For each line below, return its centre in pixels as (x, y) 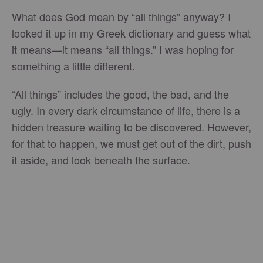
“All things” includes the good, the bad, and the (120, 94)
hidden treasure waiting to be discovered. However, (131, 127)
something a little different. (73, 66)
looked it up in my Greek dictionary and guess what (131, 33)
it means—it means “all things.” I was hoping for (123, 49)
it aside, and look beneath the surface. (101, 160)
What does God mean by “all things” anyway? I (121, 16)
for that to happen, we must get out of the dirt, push (131, 143)
